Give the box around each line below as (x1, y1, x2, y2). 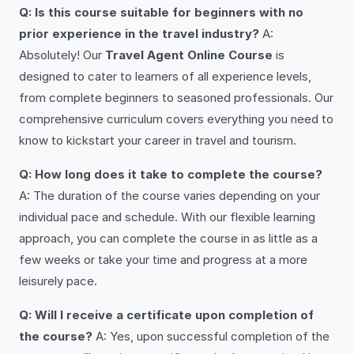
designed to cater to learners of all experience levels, (19, 69, 311, 84)
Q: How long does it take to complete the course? (19, 167, 322, 182)
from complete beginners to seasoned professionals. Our (19, 90, 333, 105)
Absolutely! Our (19, 47, 105, 62)
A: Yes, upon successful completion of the (92, 329, 330, 344)
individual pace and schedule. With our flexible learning (19, 209, 315, 224)
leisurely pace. (19, 273, 97, 288)
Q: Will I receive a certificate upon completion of (19, 307, 314, 322)
